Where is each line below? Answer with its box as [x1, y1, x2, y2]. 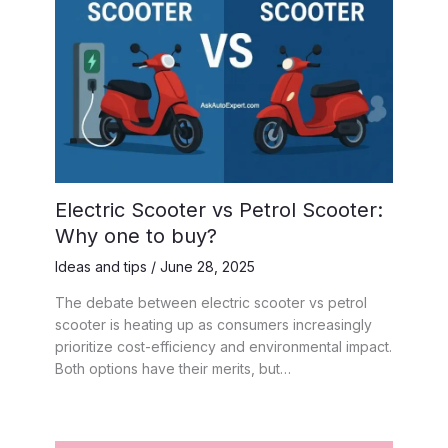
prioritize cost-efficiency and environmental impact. [55, 337, 392, 355]
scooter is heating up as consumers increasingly [55, 315, 372, 333]
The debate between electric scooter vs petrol [55, 293, 367, 311]
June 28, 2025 [160, 257, 255, 275]
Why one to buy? [55, 223, 217, 248]
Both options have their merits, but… [55, 359, 291, 377]
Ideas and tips [55, 257, 147, 275]
